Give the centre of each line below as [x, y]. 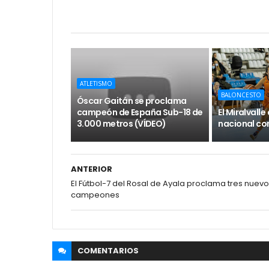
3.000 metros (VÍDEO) [122, 124]
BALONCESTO [241, 95]
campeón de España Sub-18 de [140, 112]
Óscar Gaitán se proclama [132, 101]
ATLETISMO [96, 83]
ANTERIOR [92, 169]
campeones [95, 195]
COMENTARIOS [108, 251]
